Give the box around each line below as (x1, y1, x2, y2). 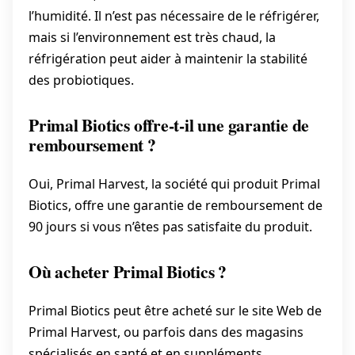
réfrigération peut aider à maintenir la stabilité (29, 49, 307, 67)
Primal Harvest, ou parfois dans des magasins (29, 323, 303, 342)
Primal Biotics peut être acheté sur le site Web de (29, 302, 322, 320)
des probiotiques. (29, 71, 134, 89)
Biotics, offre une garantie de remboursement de (29, 196, 323, 214)
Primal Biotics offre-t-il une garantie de (29, 112, 310, 137)
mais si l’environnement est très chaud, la (29, 28, 276, 46)
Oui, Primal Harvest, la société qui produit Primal (29, 174, 320, 193)
